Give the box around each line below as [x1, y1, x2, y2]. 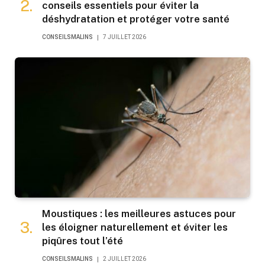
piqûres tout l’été [42, 235, 123, 247]
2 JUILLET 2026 [103, 256, 146, 263]
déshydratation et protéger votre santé [42, 13, 230, 25]
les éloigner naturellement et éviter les [42, 221, 228, 234]
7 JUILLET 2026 [103, 34, 146, 41]
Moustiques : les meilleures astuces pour [42, 208, 236, 220]
